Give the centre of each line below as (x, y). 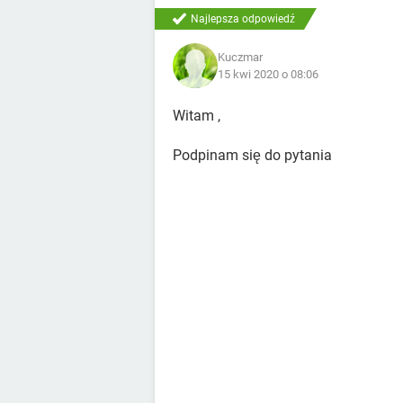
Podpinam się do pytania (252, 155)
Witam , (197, 116)
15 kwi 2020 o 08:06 (268, 74)
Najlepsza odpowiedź (243, 19)
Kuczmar (240, 57)
